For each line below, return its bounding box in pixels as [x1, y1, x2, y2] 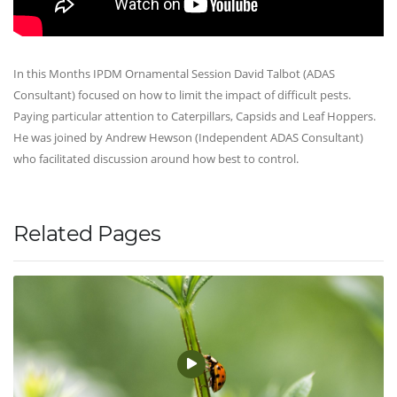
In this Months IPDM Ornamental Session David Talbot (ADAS [13, 65, 335, 82]
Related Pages [13, 221, 161, 247]
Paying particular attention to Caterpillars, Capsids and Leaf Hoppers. [13, 107, 376, 124]
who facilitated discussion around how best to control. [13, 150, 299, 167]
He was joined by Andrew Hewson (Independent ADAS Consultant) [13, 128, 363, 145]
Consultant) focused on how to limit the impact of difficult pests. [13, 86, 351, 103]
